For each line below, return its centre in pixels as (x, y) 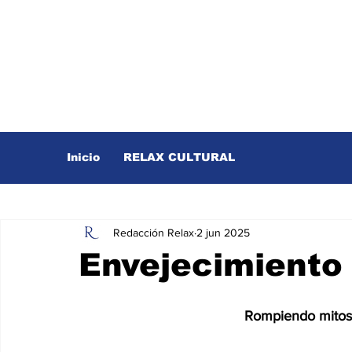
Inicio (83, 157)
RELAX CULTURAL (179, 157)
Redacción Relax (154, 232)
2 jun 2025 (223, 232)
